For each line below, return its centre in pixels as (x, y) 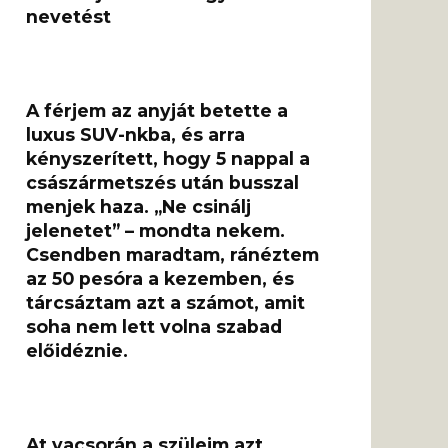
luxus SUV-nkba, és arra (135, 135)
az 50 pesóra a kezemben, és (160, 279)
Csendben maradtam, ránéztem (172, 255)
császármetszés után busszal (162, 183)
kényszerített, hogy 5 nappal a (168, 159)
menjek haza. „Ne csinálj (138, 207)
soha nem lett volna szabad (154, 327)
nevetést (68, 17)
